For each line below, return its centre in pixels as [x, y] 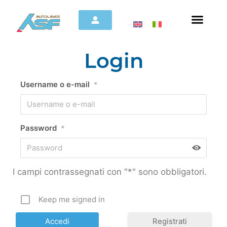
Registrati [170, 221]
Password [39, 128]
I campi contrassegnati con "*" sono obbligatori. [110, 172]
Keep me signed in [72, 199]
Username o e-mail [55, 84]
